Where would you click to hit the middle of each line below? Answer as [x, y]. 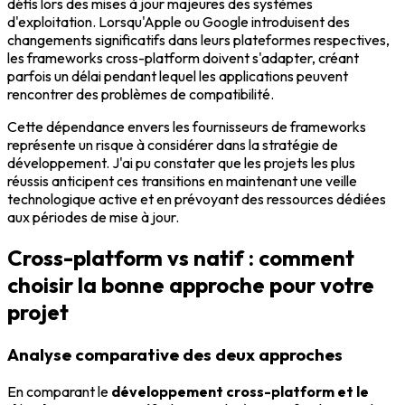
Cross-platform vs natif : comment [181, 258]
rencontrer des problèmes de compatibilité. [141, 94]
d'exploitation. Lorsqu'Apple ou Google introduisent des [179, 22]
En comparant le [59, 391]
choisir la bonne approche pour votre [191, 285]
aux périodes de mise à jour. [93, 217]
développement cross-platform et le [240, 391]
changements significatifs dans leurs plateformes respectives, [198, 40]
